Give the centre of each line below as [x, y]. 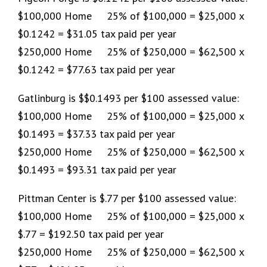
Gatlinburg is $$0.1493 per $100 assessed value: [128, 98]
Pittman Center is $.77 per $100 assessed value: [127, 198]
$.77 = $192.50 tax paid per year [91, 234]
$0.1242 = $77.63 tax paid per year [97, 69]
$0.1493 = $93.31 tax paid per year [97, 169]
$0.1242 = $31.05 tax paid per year [97, 33]
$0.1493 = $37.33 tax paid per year [97, 133]
